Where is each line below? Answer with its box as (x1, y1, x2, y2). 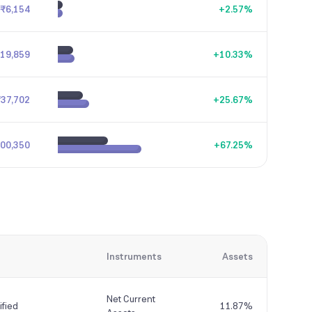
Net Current (107, 292, 155, 305)
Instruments (107, 250, 162, 263)
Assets (222, 250, 253, 263)
